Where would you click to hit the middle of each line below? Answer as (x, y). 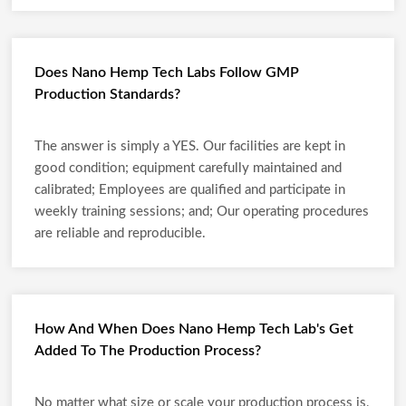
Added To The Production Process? (148, 351)
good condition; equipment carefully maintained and (188, 168)
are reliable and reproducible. (120, 233)
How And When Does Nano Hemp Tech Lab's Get (194, 329)
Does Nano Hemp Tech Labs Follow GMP (167, 72)
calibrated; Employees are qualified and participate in (190, 190)
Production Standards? (107, 94)
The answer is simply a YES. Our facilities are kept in (190, 146)
